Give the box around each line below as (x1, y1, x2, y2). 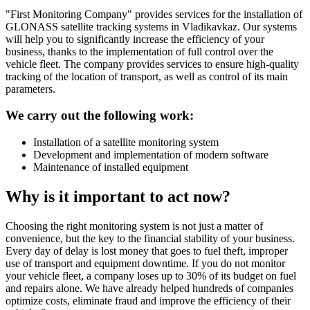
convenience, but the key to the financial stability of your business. (6, 232, 295, 244)
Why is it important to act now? (6, 187, 230, 206)
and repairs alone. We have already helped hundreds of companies (6, 282, 293, 294)
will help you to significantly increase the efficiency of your (6, 33, 264, 45)
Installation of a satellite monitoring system (33, 136, 219, 149)
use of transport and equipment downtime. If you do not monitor (6, 257, 285, 269)
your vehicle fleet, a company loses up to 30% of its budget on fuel (6, 269, 296, 282)
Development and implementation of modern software (33, 149, 268, 161)
